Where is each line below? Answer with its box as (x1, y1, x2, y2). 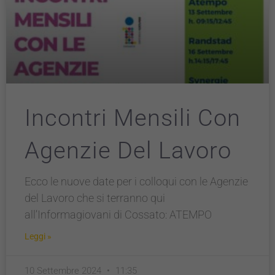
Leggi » (25, 231, 52, 241)
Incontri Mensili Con (25, 104, 241, 131)
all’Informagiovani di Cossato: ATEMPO (25, 208, 212, 221)
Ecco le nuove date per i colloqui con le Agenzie (25, 175, 248, 188)
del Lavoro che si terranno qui (25, 192, 165, 204)
